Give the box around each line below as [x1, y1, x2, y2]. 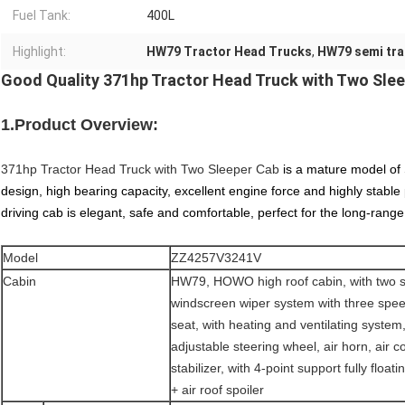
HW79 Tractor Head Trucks [146, 44, 312, 60]
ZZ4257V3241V [171, 250, 261, 266]
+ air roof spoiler [171, 382, 264, 398]
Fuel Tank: [13, 8, 71, 24]
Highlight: [13, 44, 66, 60]
